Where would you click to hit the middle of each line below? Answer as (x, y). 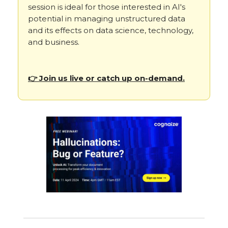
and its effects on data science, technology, (111, 30)
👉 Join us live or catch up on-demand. (106, 78)
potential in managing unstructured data (107, 18)
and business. (54, 42)
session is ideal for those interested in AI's (107, 7)
